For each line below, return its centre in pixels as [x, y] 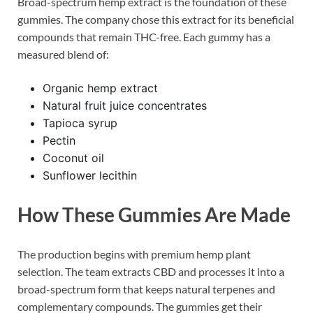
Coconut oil [73, 158]
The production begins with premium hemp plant [134, 254]
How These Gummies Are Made [154, 215]
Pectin [59, 141]
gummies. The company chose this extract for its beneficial [156, 20]
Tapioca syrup [80, 123]
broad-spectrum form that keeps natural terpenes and [146, 289]
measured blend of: [63, 54]
